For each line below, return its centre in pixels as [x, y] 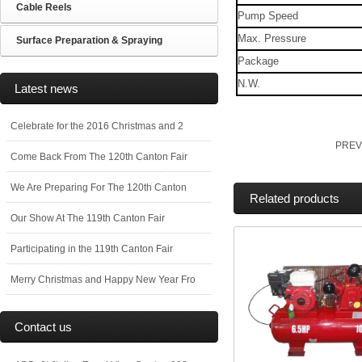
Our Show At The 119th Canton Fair [88, 218]
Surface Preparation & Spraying [89, 40]
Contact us [43, 327]
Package [258, 61]
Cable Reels [44, 7]
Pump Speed [268, 16]
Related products [295, 198]
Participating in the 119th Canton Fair [92, 249]
